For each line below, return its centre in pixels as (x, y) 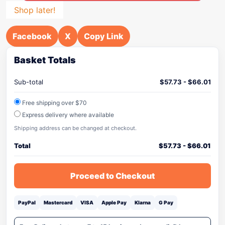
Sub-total (29, 82)
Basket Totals (45, 60)
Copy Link (104, 36)
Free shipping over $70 (54, 103)
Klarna (143, 202)
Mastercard (58, 202)
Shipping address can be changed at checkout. (75, 128)
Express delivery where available (67, 115)
